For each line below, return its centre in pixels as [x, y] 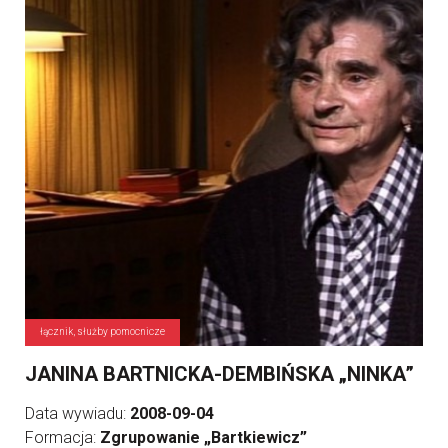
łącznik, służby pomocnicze [102, 331]
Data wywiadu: [77, 413]
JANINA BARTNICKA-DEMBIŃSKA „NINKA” [219, 374]
